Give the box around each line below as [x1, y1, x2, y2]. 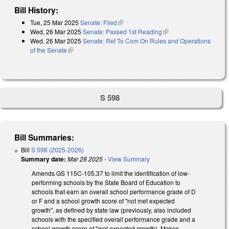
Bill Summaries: [14, 131, 75, 144]
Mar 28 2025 [67, 154, 103, 164]
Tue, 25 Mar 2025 [30, 17, 79, 27]
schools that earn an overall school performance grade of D [32, 187, 196, 196]
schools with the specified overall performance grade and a [32, 215, 195, 224]
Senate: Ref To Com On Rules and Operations [83, 36, 211, 45]
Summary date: [21, 154, 66, 164]
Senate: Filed [80, 17, 117, 27]
